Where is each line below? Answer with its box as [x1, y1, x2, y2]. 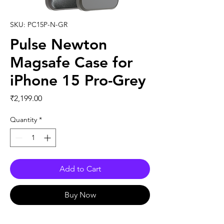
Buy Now [64, 190, 96, 200]
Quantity [10, 115, 37, 124]
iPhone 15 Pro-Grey [10, 71, 146, 90]
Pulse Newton [10, 35, 107, 54]
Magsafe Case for [10, 53, 133, 72]
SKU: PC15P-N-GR [10, 20, 67, 29]
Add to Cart [59, 164, 101, 174]
